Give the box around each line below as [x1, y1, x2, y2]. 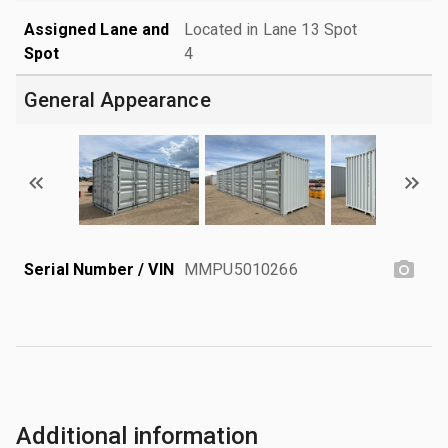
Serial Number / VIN [24, 259, 174, 279]
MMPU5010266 [184, 259, 298, 279]
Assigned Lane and [24, 19, 170, 39]
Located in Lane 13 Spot [184, 19, 358, 39]
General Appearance [24, 87, 211, 112]
